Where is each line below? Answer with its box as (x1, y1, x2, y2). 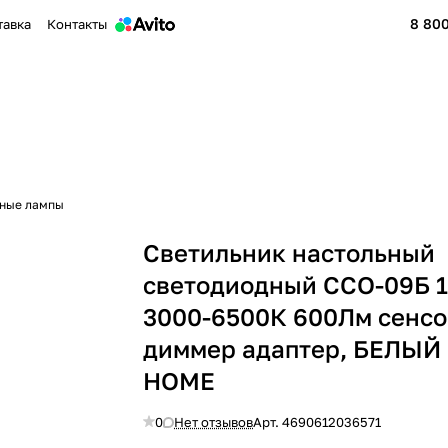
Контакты (47, 16, 108, 32)
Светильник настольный (143, 238, 436, 267)
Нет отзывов (174, 414, 254, 430)
